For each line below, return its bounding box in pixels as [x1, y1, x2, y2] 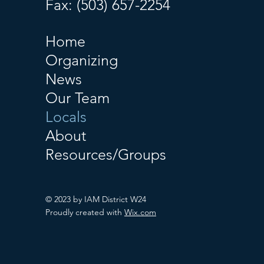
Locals [45, 108, 87, 126]
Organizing [45, 51, 118, 69]
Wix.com [124, 207, 156, 217]
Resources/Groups [45, 146, 166, 163]
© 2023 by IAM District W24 [45, 194, 146, 204]
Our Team [45, 89, 110, 107]
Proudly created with [45, 207, 124, 217]
